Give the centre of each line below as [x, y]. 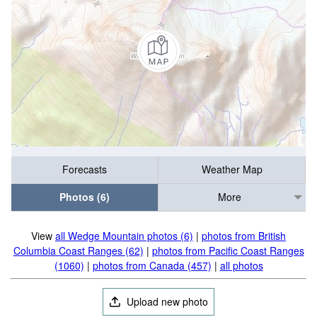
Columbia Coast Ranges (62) [78, 250]
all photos [241, 265]
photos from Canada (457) [152, 265]
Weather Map [232, 169]
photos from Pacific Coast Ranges [228, 250]
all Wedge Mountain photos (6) [124, 236]
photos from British [244, 236]
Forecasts [85, 169]
